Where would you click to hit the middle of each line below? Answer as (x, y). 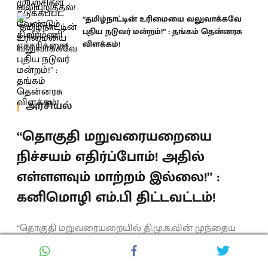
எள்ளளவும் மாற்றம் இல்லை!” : (118, 177)
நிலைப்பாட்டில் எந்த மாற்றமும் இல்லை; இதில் (117, 243)
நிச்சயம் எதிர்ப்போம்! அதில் (111, 156)
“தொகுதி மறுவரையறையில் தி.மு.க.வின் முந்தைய (126, 228)
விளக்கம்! (101, 44)
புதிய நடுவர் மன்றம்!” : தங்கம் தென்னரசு (162, 31)
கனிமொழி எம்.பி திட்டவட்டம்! (116, 197)
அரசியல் (49, 106)
